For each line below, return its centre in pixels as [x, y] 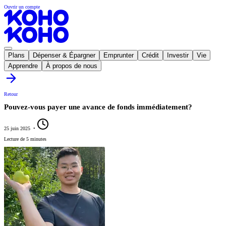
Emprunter [119, 55]
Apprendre [23, 66]
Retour [11, 94]
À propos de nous [72, 66]
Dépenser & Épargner [64, 55]
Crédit [150, 55]
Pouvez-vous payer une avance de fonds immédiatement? [98, 107]
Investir [178, 55]
